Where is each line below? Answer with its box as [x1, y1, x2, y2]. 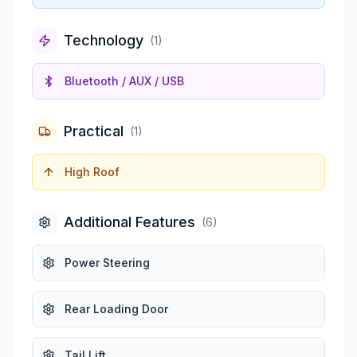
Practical [64, 123, 124, 140]
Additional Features [64, 214, 195, 231]
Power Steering [65, 256, 150, 270]
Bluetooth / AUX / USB [65, 74, 184, 88]
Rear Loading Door [65, 302, 168, 316]
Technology [64, 32, 143, 49]
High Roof [65, 165, 120, 179]
